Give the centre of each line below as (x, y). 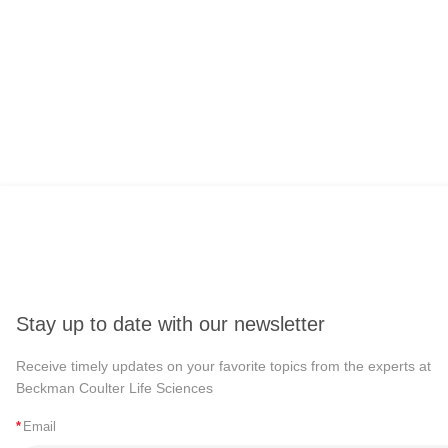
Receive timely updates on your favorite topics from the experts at (223, 365)
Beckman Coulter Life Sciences (114, 387)
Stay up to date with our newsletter (170, 323)
